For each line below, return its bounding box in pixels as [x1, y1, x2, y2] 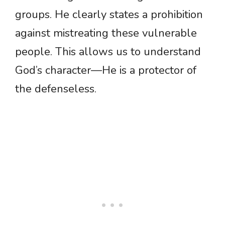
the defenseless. [15, 81, 96, 97]
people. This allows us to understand [15, 44, 201, 60]
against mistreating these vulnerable [15, 26, 197, 41]
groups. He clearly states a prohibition [15, 7, 203, 23]
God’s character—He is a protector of [15, 63, 196, 78]
